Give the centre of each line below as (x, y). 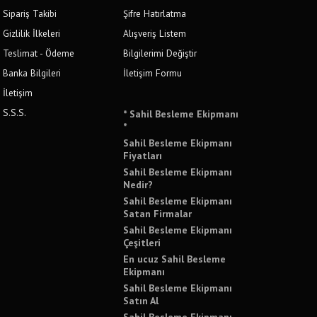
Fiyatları (143, 155)
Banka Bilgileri (32, 73)
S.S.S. (15, 112)
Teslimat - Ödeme (39, 53)
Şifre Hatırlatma (155, 13)
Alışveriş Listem (155, 33)
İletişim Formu (153, 73)
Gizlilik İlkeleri (32, 33)
